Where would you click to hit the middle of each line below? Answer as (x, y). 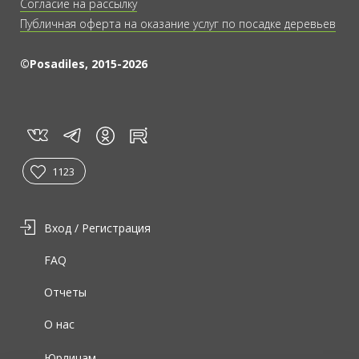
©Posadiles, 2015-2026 (84, 63)
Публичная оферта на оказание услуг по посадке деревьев (178, 23)
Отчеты (65, 292)
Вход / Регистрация (97, 228)
